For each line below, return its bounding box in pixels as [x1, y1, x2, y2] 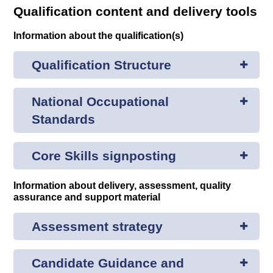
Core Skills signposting [32, 149, 177, 163]
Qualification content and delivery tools [13, 4, 258, 19]
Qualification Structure [32, 58, 172, 73]
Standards [32, 112, 96, 127]
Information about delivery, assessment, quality [13, 179, 232, 191]
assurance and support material [13, 191, 161, 202]
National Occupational [32, 94, 169, 109]
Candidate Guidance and [32, 255, 185, 270]
